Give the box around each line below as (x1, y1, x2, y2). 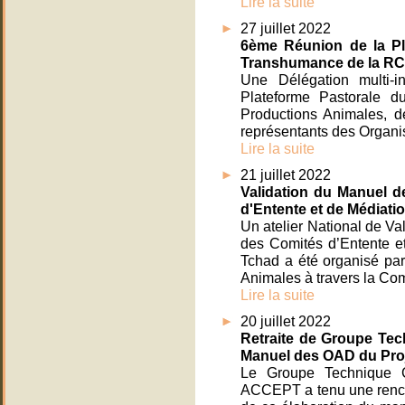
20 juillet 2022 (240, 313, 331, 330)
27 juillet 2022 (240, 20, 331, 37)
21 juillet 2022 (240, 166, 331, 184)
